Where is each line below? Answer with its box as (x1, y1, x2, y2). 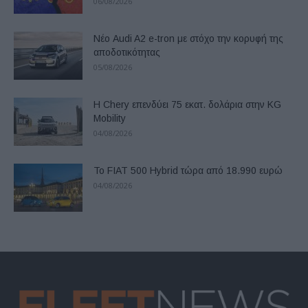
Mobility (93, 113, 126, 124)
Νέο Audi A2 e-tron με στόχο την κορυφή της (93, 33, 283, 45)
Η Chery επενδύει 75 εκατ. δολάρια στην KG (93, 99, 281, 111)
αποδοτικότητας (93, 47, 160, 58)
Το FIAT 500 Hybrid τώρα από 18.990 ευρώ (93, 165, 283, 177)
